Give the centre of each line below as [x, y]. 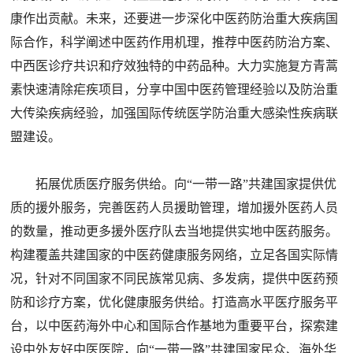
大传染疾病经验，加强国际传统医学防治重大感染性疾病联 [175, 113]
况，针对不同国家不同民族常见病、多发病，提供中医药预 [175, 279]
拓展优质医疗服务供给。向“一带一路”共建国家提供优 [186, 184]
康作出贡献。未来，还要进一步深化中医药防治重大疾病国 [175, 19]
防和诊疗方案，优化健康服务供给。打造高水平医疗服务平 [175, 302]
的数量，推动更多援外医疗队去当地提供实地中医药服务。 [175, 231]
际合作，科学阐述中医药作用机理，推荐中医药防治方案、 [175, 42]
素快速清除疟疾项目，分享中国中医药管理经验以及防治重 [175, 89]
